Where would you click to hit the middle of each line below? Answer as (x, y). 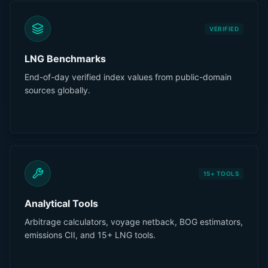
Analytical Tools (61, 203)
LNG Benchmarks (65, 59)
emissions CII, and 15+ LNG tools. (90, 235)
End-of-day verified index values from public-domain (128, 77)
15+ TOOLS (221, 173)
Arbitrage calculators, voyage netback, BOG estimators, (134, 222)
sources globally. (57, 90)
